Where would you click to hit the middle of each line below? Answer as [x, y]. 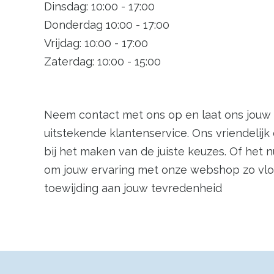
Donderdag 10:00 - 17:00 [107, 24]
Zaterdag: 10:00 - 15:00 [102, 61]
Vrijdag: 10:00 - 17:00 [96, 43]
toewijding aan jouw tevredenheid [133, 188]
